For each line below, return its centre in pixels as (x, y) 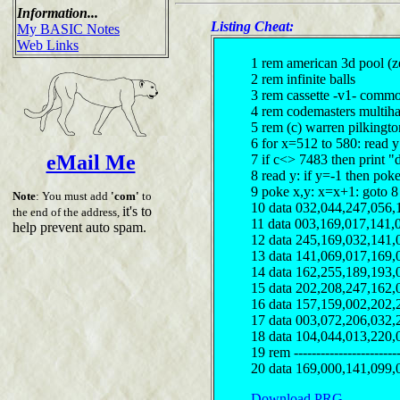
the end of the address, (67, 212)
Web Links (48, 45)
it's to (137, 211)
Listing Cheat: (252, 26)
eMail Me (91, 162)
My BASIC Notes (68, 29)
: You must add (73, 196)
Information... (58, 12)
